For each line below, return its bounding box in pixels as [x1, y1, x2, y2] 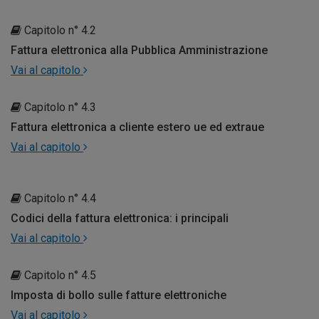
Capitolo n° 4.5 [21, 268, 96, 282]
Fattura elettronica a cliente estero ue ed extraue [11, 120, 264, 134]
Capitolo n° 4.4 [21, 191, 96, 205]
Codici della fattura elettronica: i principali [11, 211, 229, 225]
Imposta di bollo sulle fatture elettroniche [11, 288, 226, 302]
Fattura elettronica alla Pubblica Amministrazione [11, 43, 268, 57]
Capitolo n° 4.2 [21, 23, 96, 37]
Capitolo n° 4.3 [21, 100, 96, 114]
